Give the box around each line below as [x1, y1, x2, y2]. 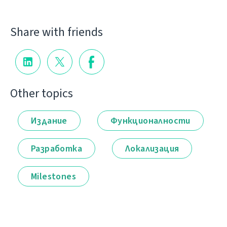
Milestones [31, 170, 76, 182]
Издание [31, 114, 67, 127]
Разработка [31, 142, 82, 155]
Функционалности [110, 114, 191, 127]
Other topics [10, 85, 73, 101]
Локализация [125, 142, 179, 155]
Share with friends [10, 23, 103, 40]
